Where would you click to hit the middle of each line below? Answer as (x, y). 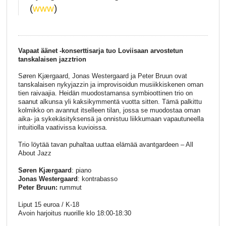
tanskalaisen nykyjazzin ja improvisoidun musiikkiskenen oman (110, 85)
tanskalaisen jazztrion (52, 59)
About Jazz (35, 153)
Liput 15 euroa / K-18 (48, 205)
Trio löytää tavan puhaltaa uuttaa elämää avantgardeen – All (105, 145)
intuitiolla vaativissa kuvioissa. (63, 128)
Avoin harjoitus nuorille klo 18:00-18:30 (74, 213)
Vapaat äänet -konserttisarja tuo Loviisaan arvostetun (100, 50)
